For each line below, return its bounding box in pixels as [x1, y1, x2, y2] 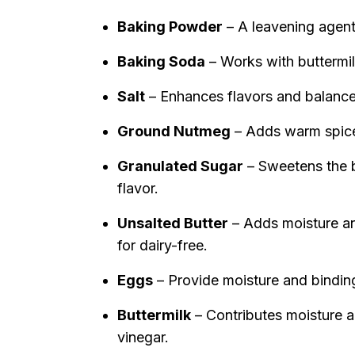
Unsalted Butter [117, 215, 228, 231]
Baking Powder [117, 18, 223, 35]
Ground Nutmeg [117, 123, 231, 139]
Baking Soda [117, 53, 205, 70]
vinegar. [117, 329, 169, 345]
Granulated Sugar [117, 158, 243, 174]
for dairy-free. [117, 237, 208, 254]
